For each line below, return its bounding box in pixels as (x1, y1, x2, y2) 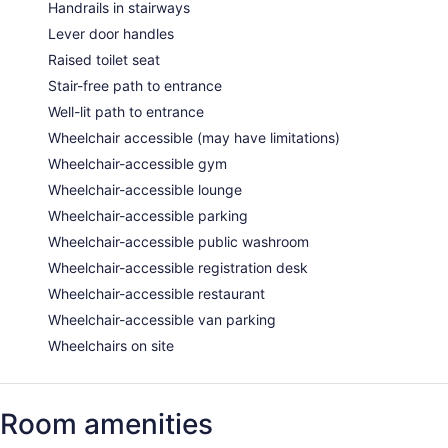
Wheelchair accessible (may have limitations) (48, 129, 340, 147)
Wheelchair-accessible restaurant (48, 285, 265, 303)
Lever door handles (48, 25, 174, 43)
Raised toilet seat (48, 51, 160, 69)
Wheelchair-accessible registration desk (48, 259, 308, 277)
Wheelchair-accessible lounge (48, 181, 242, 199)
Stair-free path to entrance (48, 77, 222, 95)
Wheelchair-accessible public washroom (48, 233, 309, 251)
